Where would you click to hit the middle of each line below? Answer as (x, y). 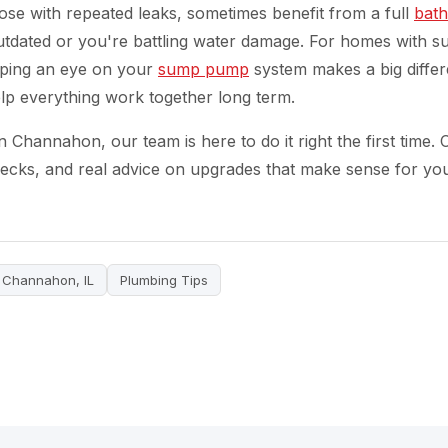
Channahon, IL (48, 280)
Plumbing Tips (164, 280)
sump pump (203, 69)
